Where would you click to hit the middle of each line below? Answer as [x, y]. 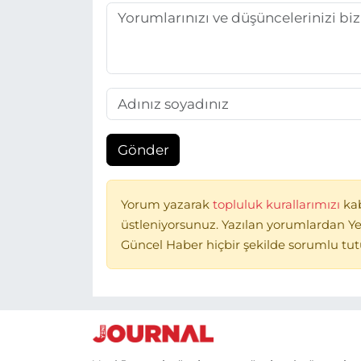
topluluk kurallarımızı [278, 204]
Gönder [143, 149]
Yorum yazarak [166, 204]
